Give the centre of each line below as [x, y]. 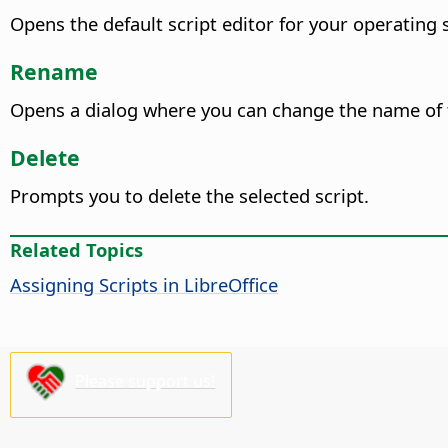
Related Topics [76, 249]
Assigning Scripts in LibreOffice [144, 284]
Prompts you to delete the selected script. [189, 195]
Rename [54, 72]
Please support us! [145, 380]
